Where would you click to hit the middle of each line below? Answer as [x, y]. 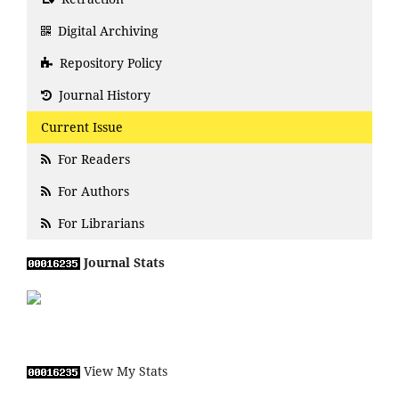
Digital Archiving [106, 31]
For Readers [92, 159]
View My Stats [126, 371]
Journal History [103, 95]
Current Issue [82, 127]
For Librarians [99, 224]
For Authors [92, 191]
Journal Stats [124, 263]
